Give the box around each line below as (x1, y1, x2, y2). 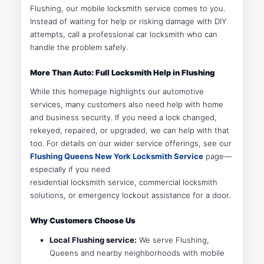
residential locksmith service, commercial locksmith (30, 177, 218, 187)
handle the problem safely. (30, 42, 128, 52)
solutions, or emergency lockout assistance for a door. (30, 190, 231, 200)
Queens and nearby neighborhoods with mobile (49, 248, 225, 258)
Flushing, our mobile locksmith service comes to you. (30, 3, 226, 13)
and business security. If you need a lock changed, (30, 113, 217, 123)
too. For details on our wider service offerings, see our (30, 138, 232, 148)
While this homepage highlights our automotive (30, 87, 204, 97)
